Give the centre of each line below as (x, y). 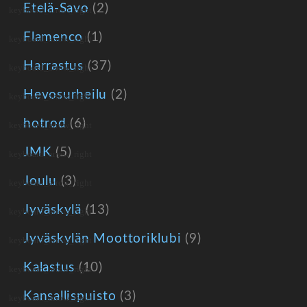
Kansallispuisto (70, 296)
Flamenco (53, 37)
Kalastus (49, 268)
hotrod (45, 124)
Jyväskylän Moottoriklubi (102, 239)
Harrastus (53, 66)
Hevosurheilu (65, 95)
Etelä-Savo (56, 9)
